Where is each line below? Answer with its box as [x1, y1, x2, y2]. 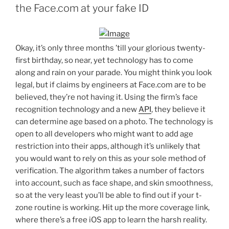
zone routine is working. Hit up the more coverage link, [15, 203, 210, 212]
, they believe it [151, 105, 205, 114]
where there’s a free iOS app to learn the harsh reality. [15, 215, 207, 224]
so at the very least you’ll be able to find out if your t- [15, 191, 202, 200]
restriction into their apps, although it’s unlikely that [15, 142, 200, 151]
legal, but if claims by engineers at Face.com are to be [15, 80, 206, 89]
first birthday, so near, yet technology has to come [15, 56, 193, 65]
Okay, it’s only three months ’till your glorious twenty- [15, 43, 205, 53]
